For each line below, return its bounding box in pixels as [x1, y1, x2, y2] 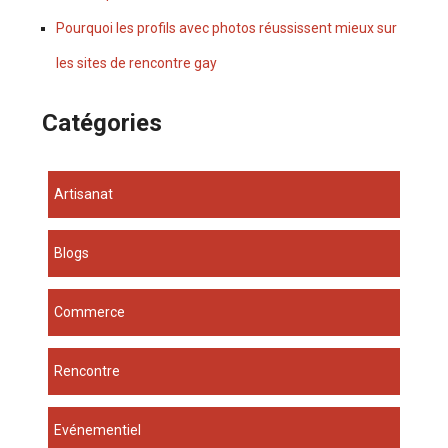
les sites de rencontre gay [56, 55, 218, 72]
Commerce [63, 304, 126, 321]
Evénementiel [62, 422, 142, 439]
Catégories [42, 109, 163, 138]
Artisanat [64, 186, 114, 203]
